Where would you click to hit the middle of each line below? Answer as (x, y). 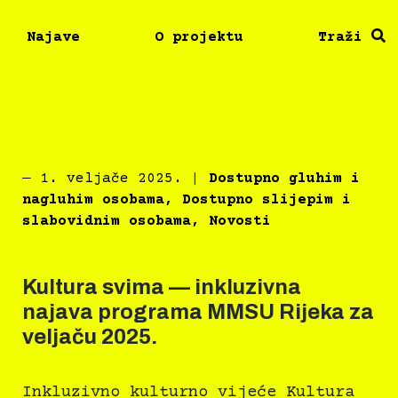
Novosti (240, 222)
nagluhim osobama (93, 200)
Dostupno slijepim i (267, 200)
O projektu (199, 37)
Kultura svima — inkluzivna (162, 287)
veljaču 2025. (90, 337)
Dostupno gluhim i (284, 179)
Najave (54, 37)
